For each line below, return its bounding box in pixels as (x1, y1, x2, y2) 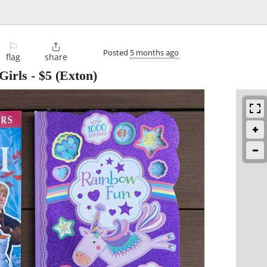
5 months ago (130, 46, 179, 58)
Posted (103, 46, 130, 58)
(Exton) (52, 68, 97, 83)
